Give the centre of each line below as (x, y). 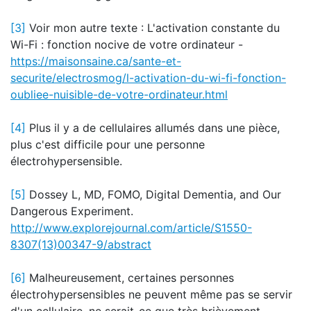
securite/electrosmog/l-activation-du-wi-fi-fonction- (148, 78)
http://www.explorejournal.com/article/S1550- (131, 228)
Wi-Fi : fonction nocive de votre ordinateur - (127, 44)
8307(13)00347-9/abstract (81, 244)
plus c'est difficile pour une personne (108, 144)
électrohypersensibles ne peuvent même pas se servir (151, 294)
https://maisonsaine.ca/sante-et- (96, 61)
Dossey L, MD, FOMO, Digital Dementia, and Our (153, 194)
